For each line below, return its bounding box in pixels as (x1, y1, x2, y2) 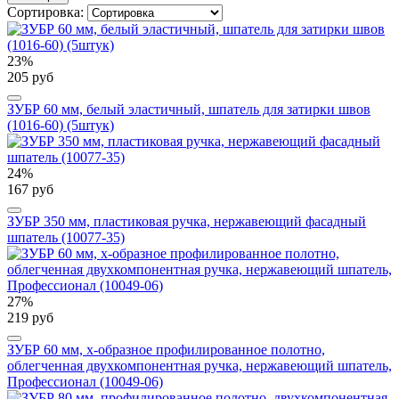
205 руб (7, 69, 53, 85)
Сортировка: (7, 4, 87, 20)
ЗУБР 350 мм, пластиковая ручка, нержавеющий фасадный (7, 213, 366, 229)
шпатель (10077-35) (7, 229, 125, 245)
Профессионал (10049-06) (7, 373, 163, 389)
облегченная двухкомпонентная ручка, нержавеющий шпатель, (7, 357, 392, 373)
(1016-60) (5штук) (7, 117, 114, 133)
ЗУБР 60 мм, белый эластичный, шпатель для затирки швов (7, 101, 370, 117)
